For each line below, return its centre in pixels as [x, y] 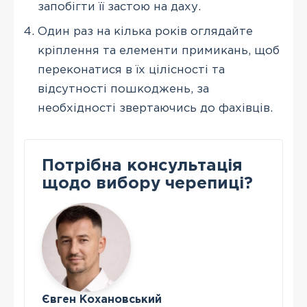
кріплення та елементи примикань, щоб [159, 51]
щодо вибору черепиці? [147, 184]
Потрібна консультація [142, 166]
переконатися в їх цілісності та [131, 70]
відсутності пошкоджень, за [123, 89]
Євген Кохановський [102, 300]
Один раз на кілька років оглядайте [145, 32]
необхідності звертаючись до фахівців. [155, 109]
